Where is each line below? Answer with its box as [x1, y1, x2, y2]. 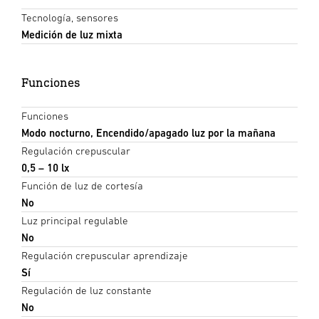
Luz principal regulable [21, 214, 128, 227]
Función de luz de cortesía [21, 179, 143, 192]
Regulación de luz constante [21, 284, 152, 297]
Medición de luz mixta [21, 28, 122, 41]
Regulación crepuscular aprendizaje [21, 249, 188, 262]
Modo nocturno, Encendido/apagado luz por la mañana [21, 127, 276, 140]
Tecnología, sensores [21, 11, 118, 24]
